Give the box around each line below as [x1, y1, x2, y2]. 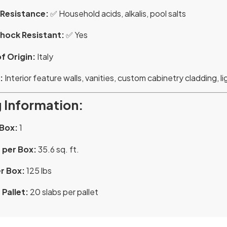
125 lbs [25, 165, 52, 176]
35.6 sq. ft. [36, 143, 79, 155]
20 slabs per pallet [28, 186, 98, 198]
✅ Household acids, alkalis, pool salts [49, 8, 186, 19]
